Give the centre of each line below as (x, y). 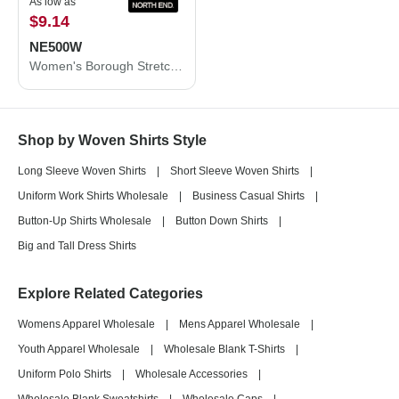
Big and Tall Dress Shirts (77, 246)
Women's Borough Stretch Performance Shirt (176, 66)
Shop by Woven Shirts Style (112, 140)
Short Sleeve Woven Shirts (235, 171)
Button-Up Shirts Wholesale (85, 221)
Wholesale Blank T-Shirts (224, 349)
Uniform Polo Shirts (65, 374)
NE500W (56, 47)
